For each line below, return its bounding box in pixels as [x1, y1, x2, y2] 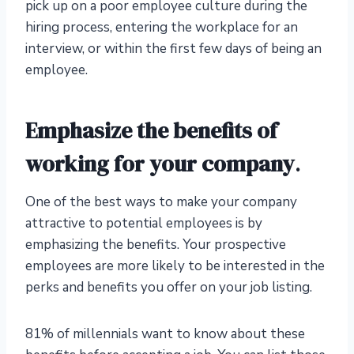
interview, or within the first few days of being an [25, 40, 322, 58]
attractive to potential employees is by [25, 214, 262, 233]
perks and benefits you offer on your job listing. [25, 278, 312, 297]
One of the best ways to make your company [25, 193, 297, 212]
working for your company [25, 149, 295, 179]
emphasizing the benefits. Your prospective [25, 235, 286, 254]
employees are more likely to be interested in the [25, 257, 325, 276]
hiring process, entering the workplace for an [25, 18, 298, 37]
